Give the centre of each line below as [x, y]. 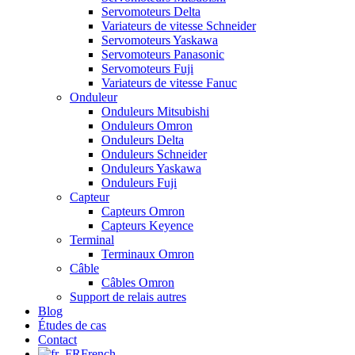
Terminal [92, 240]
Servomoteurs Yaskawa [160, 40]
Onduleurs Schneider [154, 154]
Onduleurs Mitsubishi [155, 111]
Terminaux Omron [148, 254]
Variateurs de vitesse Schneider [179, 26]
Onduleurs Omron [147, 126]
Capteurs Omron [143, 211]
